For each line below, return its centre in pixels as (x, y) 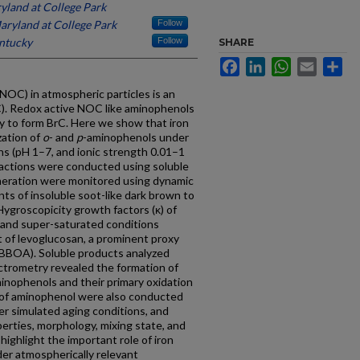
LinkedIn (287, 63)
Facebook (265, 63)
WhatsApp (317, 63)
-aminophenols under (136, 137)
